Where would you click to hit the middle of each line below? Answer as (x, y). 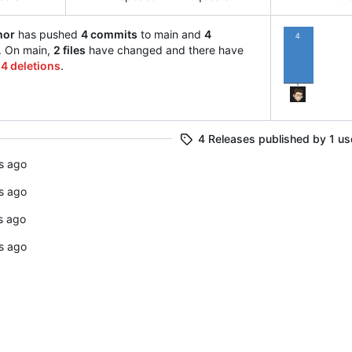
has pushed (48, 35)
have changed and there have (165, 50)
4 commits (109, 35)
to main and (171, 35)
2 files (70, 50)
